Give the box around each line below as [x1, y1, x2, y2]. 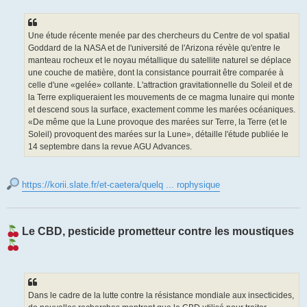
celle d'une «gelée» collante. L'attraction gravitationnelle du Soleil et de [28, 79, 293, 90]
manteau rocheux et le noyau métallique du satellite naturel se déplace [28, 55, 291, 65]
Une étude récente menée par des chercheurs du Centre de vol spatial [28, 30, 290, 40]
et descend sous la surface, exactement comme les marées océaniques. [28, 104, 295, 114]
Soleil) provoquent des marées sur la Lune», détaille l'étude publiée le [28, 129, 288, 139]
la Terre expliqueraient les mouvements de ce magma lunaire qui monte [28, 92, 295, 102]
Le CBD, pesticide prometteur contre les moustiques [19, 225, 294, 238]
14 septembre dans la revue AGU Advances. [28, 141, 192, 151]
